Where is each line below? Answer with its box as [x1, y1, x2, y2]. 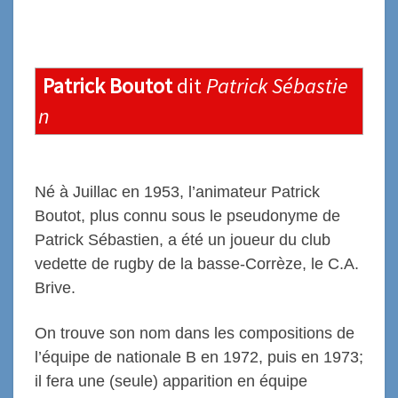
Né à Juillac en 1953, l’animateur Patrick [35, 183, 320, 201]
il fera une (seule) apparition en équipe [35, 372, 307, 390]
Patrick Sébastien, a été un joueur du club [35, 231, 330, 249]
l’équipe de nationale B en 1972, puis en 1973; [35, 348, 363, 366]
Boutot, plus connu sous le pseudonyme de [35, 207, 340, 225]
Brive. [35, 279, 76, 297]
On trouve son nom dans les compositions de [35, 324, 354, 342]
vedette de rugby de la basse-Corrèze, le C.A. [35, 255, 359, 273]
